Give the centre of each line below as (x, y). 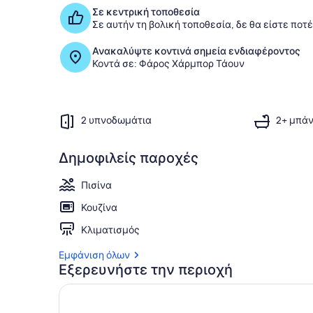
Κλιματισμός (110, 230)
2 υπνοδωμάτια (116, 121)
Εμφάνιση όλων (94, 255)
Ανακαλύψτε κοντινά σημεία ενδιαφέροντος (196, 51)
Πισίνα (96, 185)
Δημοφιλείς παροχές (129, 158)
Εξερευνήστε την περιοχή (146, 269)
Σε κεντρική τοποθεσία (146, 12)
